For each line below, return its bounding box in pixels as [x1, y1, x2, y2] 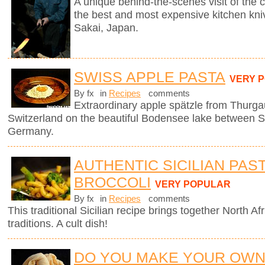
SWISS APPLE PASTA [74, 69, 225, 86]
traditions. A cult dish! [8, 218, 108, 230]
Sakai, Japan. [74, 22, 138, 34]
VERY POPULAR [155, 179, 231, 190]
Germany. [8, 125, 54, 138]
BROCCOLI [74, 174, 151, 191]
